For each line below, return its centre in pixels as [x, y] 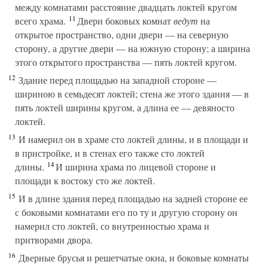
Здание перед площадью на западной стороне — [116, 80]
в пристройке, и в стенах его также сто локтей [110, 153]
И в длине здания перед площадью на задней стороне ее [132, 198]
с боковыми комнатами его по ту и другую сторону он [126, 212]
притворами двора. [54, 240]
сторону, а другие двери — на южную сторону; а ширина [133, 48]
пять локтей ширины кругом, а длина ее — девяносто [125, 107]
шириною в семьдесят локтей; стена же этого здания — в [132, 94]
